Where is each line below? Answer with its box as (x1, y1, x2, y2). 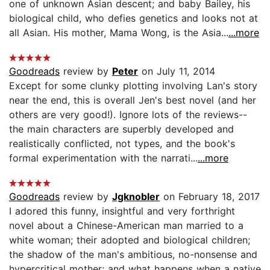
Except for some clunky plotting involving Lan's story (9, 79, 257, 92)
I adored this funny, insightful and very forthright (9, 204, 235, 217)
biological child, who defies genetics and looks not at (9, 11, 258, 24)
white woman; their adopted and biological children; (9, 233, 250, 246)
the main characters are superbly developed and (9, 122, 234, 135)
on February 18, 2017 (160, 190, 260, 202)
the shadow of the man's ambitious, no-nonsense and (9, 248, 257, 260)
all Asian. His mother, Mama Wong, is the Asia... (9, 26, 228, 39)
